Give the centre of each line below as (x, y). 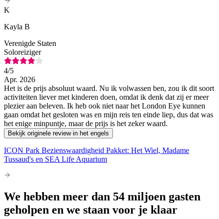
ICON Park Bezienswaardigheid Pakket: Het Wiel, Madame (97, 151)
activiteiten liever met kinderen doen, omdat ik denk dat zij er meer (106, 97)
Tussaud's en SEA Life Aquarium (55, 159)
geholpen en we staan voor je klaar (91, 210)
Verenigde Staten (30, 44)
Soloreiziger (22, 52)
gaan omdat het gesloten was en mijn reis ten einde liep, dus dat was (109, 115)
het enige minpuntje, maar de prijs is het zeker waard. (86, 124)
